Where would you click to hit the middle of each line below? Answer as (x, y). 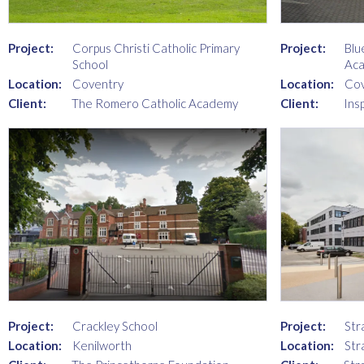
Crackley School (115, 325)
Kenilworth (102, 345)
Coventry (98, 84)
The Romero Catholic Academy (155, 104)
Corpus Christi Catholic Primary (156, 48)
